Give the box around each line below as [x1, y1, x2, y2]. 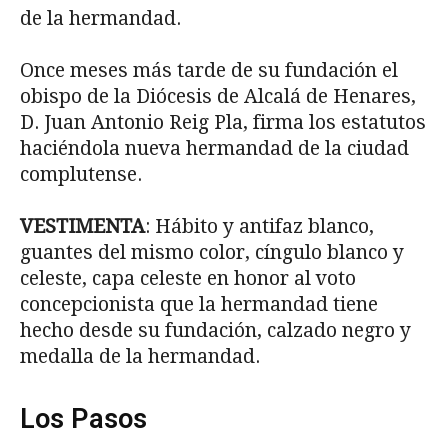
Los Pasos [20, 402, 147, 435]
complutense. [20, 162, 142, 186]
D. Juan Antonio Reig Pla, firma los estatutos [20, 110, 426, 134]
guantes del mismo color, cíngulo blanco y [20, 240, 404, 264]
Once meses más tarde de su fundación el [20, 58, 398, 82]
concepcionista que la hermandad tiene [20, 292, 378, 316]
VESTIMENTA [20, 214, 145, 238]
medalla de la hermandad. [20, 344, 260, 368]
